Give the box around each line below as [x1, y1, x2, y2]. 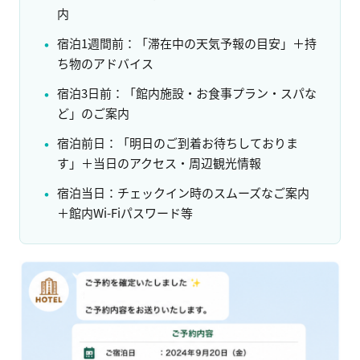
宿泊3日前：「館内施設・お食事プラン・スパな [57, 84, 317, 102]
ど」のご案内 [57, 104, 129, 122]
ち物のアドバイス [57, 55, 153, 72]
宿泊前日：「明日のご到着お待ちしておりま [57, 134, 298, 152]
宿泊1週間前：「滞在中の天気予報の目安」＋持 [57, 35, 317, 52]
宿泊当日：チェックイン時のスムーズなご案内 [57, 184, 309, 202]
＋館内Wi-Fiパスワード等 [57, 204, 193, 222]
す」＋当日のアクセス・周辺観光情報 [57, 154, 261, 172]
